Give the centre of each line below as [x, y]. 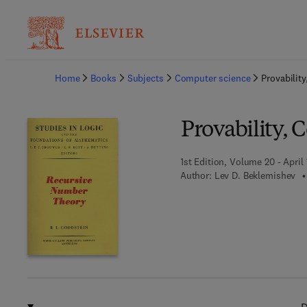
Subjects [145, 78]
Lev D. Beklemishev [255, 175]
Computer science [212, 78]
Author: [196, 175]
